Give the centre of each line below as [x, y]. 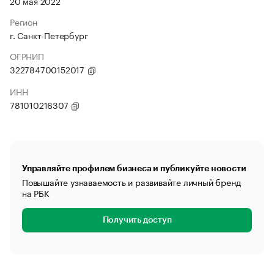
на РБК [36, 193]
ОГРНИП [27, 56]
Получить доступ [137, 220]
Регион [24, 21]
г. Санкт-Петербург [49, 35]
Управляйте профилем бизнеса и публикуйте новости [134, 168]
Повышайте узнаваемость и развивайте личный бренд [131, 182]
